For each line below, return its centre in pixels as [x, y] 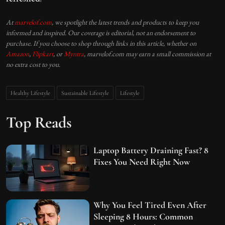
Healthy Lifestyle [30, 93]
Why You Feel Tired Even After [150, 205]
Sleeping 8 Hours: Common [143, 217]
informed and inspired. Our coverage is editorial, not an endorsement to [101, 32]
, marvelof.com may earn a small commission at [147, 53]
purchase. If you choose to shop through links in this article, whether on [101, 43]
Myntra [74, 53]
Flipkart [43, 53]
